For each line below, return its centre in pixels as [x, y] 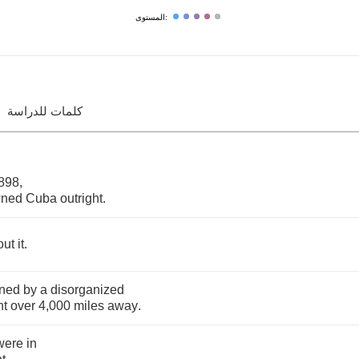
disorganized [87, 290]
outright [81, 198]
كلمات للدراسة [45, 111]
